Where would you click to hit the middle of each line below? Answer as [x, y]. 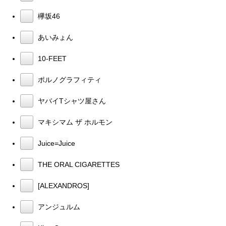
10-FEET [51, 58]
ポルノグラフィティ [69, 79]
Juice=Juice [55, 143]
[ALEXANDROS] [63, 185]
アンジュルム [58, 207]
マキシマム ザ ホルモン [74, 122]
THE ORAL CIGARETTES [78, 164]
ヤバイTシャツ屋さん [71, 101]
